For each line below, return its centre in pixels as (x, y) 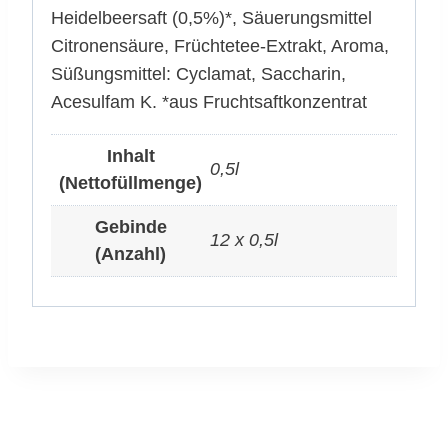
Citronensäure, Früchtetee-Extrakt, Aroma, (220, 45)
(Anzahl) (130, 253)
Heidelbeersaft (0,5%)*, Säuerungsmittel (211, 17)
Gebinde (130, 226)
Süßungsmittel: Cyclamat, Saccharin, (198, 73)
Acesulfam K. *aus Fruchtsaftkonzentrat (209, 101)
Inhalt (130, 155)
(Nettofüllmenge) (130, 182)
